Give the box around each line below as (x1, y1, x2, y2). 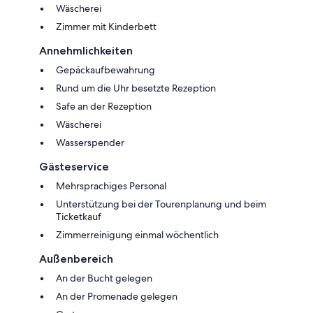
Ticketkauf (56, 210, 101, 223)
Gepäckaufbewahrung (56, 63, 155, 76)
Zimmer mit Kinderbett (56, 20, 156, 33)
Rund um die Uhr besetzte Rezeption (56, 81, 216, 94)
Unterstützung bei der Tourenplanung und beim (56, 197, 266, 210)
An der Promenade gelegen (56, 289, 177, 303)
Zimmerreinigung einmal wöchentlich (56, 228, 219, 241)
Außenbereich (39, 252, 113, 265)
